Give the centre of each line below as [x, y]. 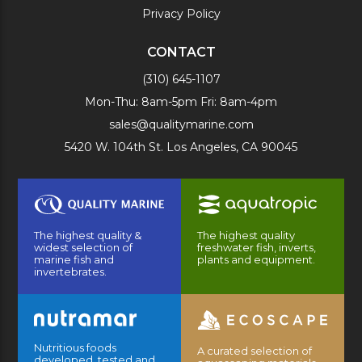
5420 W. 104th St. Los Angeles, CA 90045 [181, 147]
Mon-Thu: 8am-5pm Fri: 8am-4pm [181, 102]
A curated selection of [255, 351]
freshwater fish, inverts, [257, 247]
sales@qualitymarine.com [181, 124]
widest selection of [83, 247]
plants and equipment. [256, 259]
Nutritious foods [75, 347]
